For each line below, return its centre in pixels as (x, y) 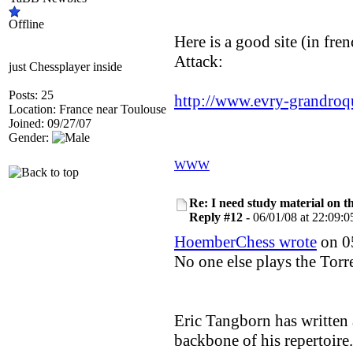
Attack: (199, 61)
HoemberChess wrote (245, 242)
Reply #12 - (221, 217)
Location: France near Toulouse (87, 109)
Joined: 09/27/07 (50, 123)
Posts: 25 (31, 95)
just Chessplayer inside (65, 67)
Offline (26, 24)
